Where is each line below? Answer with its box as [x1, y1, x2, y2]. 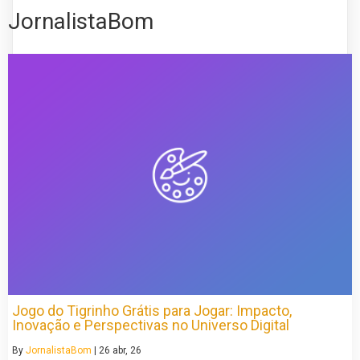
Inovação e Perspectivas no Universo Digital [12, 316, 289, 333]
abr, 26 [112, 344, 141, 356]
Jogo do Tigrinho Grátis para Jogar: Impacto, [12, 301, 292, 319]
